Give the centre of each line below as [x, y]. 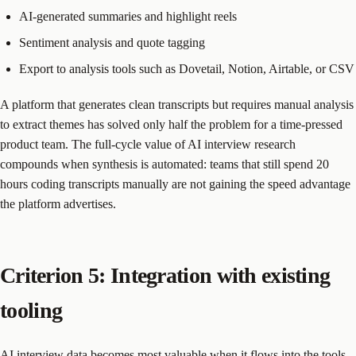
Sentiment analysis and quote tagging [112, 43]
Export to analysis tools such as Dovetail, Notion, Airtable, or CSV [187, 69]
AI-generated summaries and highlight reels [128, 17]
